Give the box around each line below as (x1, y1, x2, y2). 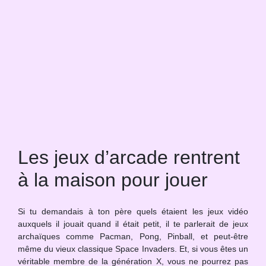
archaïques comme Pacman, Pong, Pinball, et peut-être (18, 232, 248, 241)
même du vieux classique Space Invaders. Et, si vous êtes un (18, 244, 248, 254)
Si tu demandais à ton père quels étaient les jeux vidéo (18, 207, 248, 216)
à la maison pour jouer (18, 169, 208, 191)
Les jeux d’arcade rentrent (18, 147, 240, 168)
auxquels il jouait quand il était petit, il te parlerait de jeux (18, 219, 248, 229)
